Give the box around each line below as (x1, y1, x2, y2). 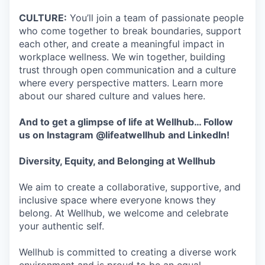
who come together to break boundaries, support (19, 25, 241, 37)
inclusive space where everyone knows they (19, 194, 216, 206)
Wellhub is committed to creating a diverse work (19, 246, 237, 258)
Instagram (47, 129, 93, 141)
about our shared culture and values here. (19, 90, 205, 102)
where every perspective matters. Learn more (19, 77, 223, 89)
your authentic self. (19, 220, 104, 232)
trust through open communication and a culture (19, 64, 236, 76)
